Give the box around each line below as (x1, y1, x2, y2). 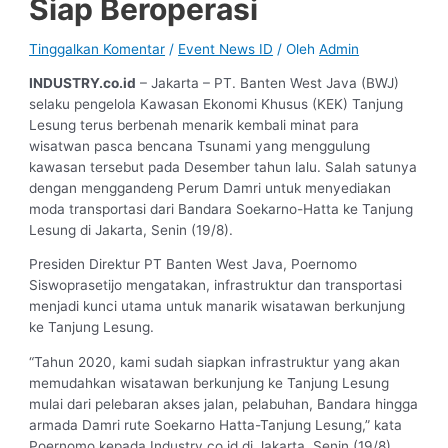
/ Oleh (273, 40, 320, 57)
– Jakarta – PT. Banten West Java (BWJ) (136, 74, 400, 91)
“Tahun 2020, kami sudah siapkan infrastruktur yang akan (29, 353, 401, 370)
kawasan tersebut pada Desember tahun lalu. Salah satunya (29, 158, 418, 175)
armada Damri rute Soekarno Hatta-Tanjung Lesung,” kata (29, 416, 403, 433)
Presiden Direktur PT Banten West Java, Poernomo (29, 256, 358, 273)
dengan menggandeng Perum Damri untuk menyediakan (29, 179, 392, 196)
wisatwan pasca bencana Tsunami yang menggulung (29, 137, 371, 154)
